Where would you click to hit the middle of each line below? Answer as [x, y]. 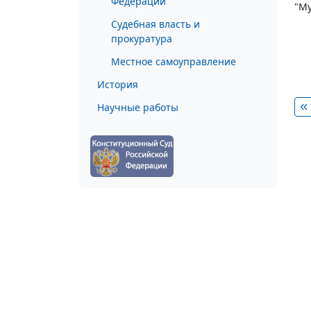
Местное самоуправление [174, 61]
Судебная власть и [155, 24]
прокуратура [142, 39]
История [118, 84]
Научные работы [138, 107]
